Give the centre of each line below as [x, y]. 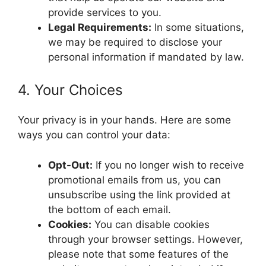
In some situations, [198, 27]
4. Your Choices [70, 90]
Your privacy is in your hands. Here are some [124, 120]
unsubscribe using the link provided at [139, 194]
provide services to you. [105, 12]
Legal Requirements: [100, 27]
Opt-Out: [70, 165]
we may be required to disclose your [135, 42]
